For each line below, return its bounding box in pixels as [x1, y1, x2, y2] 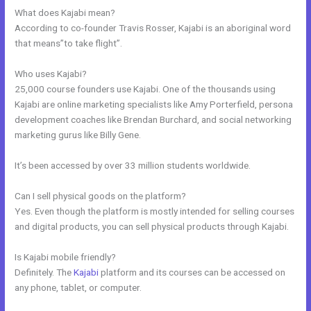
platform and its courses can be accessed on [99, 266, 286, 278]
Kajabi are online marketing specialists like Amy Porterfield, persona [15, 99, 294, 110]
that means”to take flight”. [15, 37, 123, 49]
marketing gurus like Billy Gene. [15, 129, 142, 141]
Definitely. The [15, 266, 74, 278]
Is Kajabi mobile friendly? [15, 251, 117, 262]
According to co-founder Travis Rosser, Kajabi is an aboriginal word [15, 22, 292, 34]
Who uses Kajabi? [15, 68, 87, 80]
